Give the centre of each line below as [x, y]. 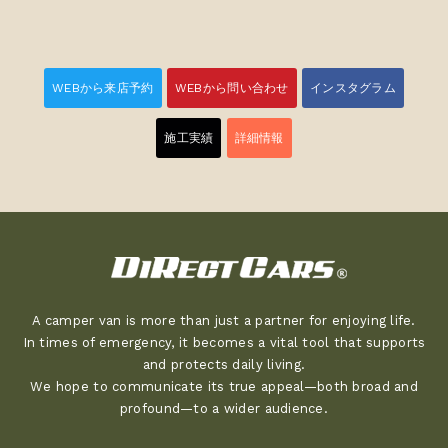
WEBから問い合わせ [231, 87]
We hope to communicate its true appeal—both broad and [224, 386]
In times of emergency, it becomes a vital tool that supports [224, 342]
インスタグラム [352, 87]
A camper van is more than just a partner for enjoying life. [224, 320]
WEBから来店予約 [103, 87]
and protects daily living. [224, 364]
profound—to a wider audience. [224, 408]
